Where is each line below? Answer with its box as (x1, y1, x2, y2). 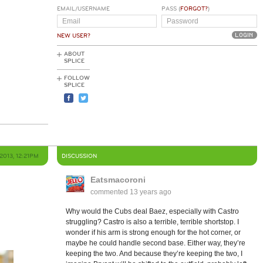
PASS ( (161, 5, 180, 12)
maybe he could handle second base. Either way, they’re (65, 239, 245, 247)
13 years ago (129, 188, 171, 196)
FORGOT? (180, 5, 208, 12)
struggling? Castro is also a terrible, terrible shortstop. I (65, 218, 239, 226)
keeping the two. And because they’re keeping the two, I (65, 249, 242, 258)
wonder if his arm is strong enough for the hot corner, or (65, 228, 241, 237)
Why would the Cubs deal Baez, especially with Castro (65, 207, 239, 215)
